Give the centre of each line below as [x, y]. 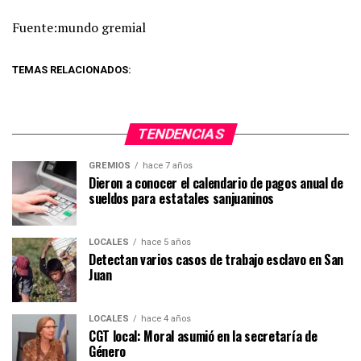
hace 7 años [168, 166]
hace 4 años [166, 319]
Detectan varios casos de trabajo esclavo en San [216, 260]
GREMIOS [110, 166]
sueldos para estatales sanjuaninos [182, 199]
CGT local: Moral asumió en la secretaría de [203, 336]
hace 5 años [166, 243]
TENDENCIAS [180, 134]
